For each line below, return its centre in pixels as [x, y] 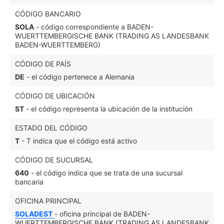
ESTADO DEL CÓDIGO [51, 128]
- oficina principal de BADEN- [102, 214]
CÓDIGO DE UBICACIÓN [55, 96]
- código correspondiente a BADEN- [94, 27]
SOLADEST [34, 214]
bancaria [29, 182]
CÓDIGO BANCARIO [48, 14]
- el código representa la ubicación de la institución [108, 109]
